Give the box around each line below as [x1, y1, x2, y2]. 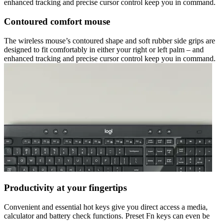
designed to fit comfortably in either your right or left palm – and [4, 45, 204, 54]
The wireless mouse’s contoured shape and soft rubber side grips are [4, 36, 215, 45]
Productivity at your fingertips [4, 183, 127, 193]
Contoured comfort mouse [4, 16, 110, 27]
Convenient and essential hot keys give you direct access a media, [4, 203, 208, 212]
